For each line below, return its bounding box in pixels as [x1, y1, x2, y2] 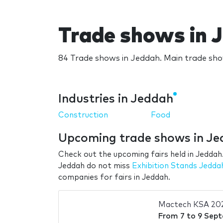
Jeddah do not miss [58, 162, 132, 170]
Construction [58, 111, 108, 119]
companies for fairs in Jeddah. [58, 173, 170, 181]
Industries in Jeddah [58, 93, 173, 105]
